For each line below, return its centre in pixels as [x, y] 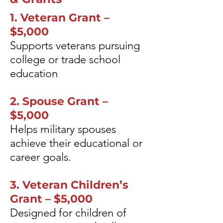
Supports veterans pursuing [75, 46]
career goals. [41, 157]
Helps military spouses [63, 129]
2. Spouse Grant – [59, 101]
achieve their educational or [76, 143]
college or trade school [65, 59]
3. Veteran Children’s [69, 185]
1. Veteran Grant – [60, 18]
